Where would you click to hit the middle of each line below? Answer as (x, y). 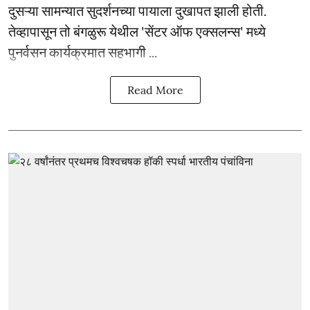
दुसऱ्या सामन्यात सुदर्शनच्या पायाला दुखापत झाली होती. (137, 10)
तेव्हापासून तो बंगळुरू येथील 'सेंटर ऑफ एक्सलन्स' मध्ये (137, 31)
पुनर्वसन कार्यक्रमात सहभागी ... (83, 52)
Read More (155, 90)
